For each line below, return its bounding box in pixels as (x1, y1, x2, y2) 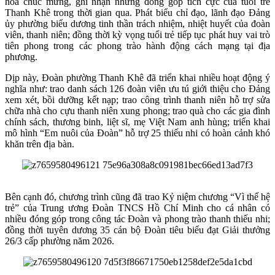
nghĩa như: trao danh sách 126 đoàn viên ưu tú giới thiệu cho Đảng (5, 83, 270, 94)
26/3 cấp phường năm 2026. (5, 235, 114, 246)
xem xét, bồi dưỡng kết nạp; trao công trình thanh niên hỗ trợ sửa (5, 94, 270, 105)
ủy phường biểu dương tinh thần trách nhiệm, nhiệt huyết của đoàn (5, 18, 270, 29)
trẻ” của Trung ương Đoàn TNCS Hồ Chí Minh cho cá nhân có (5, 202, 270, 213)
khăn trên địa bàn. (5, 138, 74, 149)
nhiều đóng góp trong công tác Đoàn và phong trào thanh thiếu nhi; (5, 213, 270, 224)
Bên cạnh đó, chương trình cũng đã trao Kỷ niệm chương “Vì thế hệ (5, 191, 270, 202)
